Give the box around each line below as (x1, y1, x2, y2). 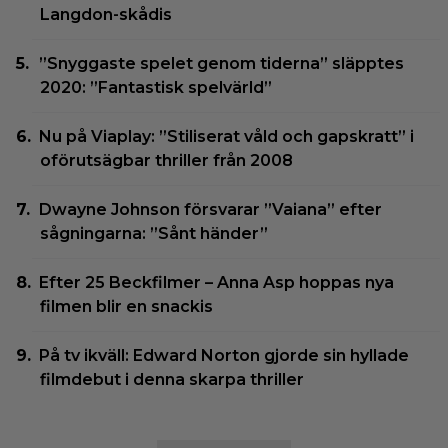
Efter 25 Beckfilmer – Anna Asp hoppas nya (39, 273, 395, 293)
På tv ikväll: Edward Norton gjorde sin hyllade (39, 346, 410, 366)
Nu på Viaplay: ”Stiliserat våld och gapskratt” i (39, 127, 415, 147)
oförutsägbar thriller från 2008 (40, 151, 293, 171)
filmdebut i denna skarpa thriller (40, 370, 304, 390)
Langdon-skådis (40, 5, 172, 25)
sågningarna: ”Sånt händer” (40, 224, 268, 244)
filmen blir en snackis (40, 297, 213, 317)
